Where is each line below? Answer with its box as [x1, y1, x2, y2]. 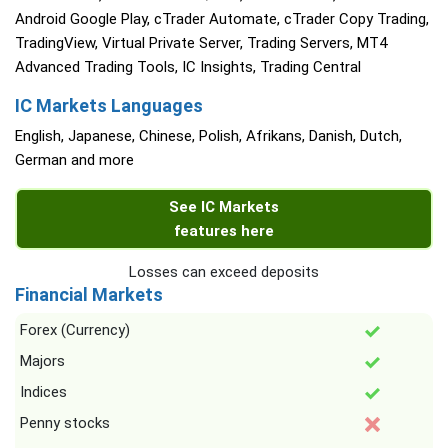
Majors [20, 352, 65, 370]
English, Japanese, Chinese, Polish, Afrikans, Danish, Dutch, [15, 127, 402, 145]
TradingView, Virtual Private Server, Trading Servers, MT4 [15, 34, 387, 52]
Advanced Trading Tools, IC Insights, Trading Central [15, 58, 361, 76]
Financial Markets [15, 284, 163, 305]
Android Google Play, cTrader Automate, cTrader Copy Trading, [15, 10, 429, 28]
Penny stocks [20, 414, 110, 432]
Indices [20, 383, 67, 401]
